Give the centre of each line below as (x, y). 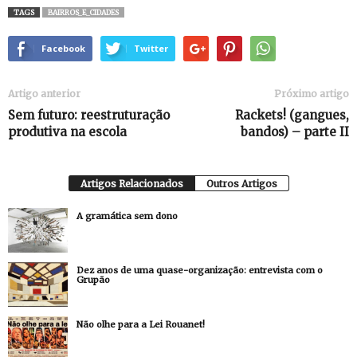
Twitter (151, 48)
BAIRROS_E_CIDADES (83, 12)
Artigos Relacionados (131, 183)
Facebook (63, 48)
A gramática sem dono (127, 216)
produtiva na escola (67, 131)
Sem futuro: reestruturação (89, 115)
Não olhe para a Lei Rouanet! (141, 324)
